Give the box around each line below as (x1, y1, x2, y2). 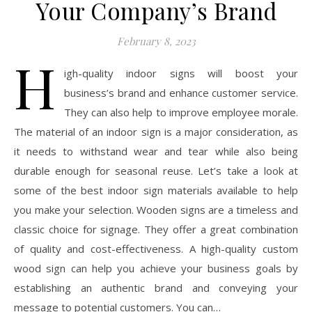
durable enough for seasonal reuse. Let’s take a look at (14, 164, 298, 178)
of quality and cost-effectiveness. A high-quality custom (14, 242, 298, 256)
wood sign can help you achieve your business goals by (14, 261, 298, 275)
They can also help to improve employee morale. (64, 105, 298, 119)
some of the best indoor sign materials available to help (14, 183, 298, 197)
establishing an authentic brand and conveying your (14, 281, 298, 295)
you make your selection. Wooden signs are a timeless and (14, 203, 298, 217)
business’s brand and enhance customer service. (64, 86, 298, 100)
